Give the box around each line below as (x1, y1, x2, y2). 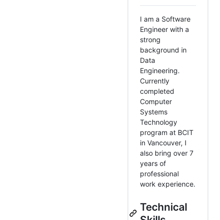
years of (140, 159, 166, 168)
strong (140, 35, 161, 44)
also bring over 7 (140, 149, 193, 158)
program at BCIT (140, 128, 193, 137)
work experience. (140, 180, 195, 189)
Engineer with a (140, 25, 189, 34)
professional (140, 169, 179, 178)
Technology (140, 118, 177, 127)
